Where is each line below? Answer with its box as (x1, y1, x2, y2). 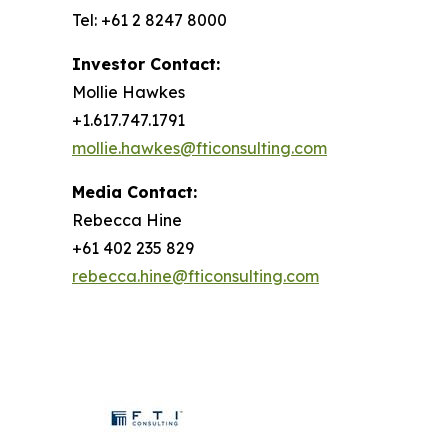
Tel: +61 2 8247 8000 (72, 10, 227, 30)
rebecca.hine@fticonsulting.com (72, 266, 319, 286)
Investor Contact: (72, 54, 220, 74)
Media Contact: (72, 182, 197, 202)
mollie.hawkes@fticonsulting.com (72, 138, 327, 158)
